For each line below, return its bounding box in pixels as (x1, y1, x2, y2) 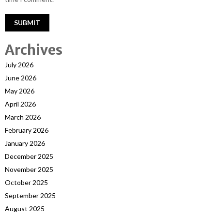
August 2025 (5, 204, 45, 213)
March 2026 (5, 112, 41, 121)
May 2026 (5, 86, 34, 95)
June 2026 (5, 73, 36, 82)
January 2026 (5, 139, 45, 147)
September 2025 (5, 191, 56, 200)
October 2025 (5, 178, 48, 186)
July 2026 (5, 60, 33, 69)
